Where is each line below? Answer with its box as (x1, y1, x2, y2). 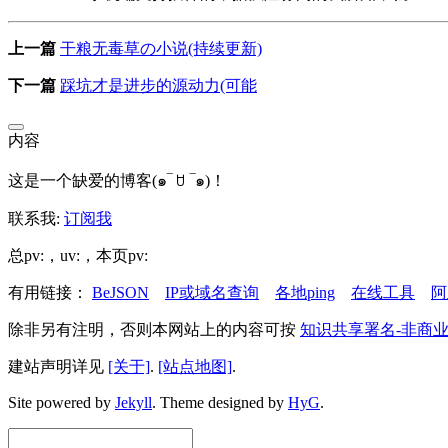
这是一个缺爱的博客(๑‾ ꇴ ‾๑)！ (8, 171, 226, 189)
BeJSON (92, 283, 149, 301)
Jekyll (115, 393, 152, 411)
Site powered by (8, 393, 115, 411)
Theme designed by (160, 393, 288, 411)
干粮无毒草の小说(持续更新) (60, 39, 262, 57)
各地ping (275, 283, 335, 301)
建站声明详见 (8, 357, 108, 375)
